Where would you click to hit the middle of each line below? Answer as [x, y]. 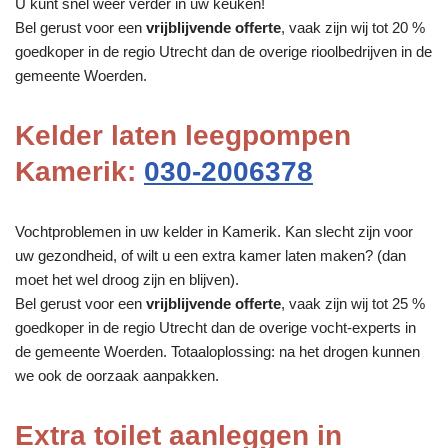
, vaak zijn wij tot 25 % [353, 303]
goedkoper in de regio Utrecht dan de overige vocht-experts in [215, 327]
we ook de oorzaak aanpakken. [117, 375]
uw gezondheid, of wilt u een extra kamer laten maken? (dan [210, 255]
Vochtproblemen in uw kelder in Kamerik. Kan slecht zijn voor [214, 231]
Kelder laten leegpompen [183, 135]
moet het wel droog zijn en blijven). [127, 279]
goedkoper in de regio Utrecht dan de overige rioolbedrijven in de [223, 51]
